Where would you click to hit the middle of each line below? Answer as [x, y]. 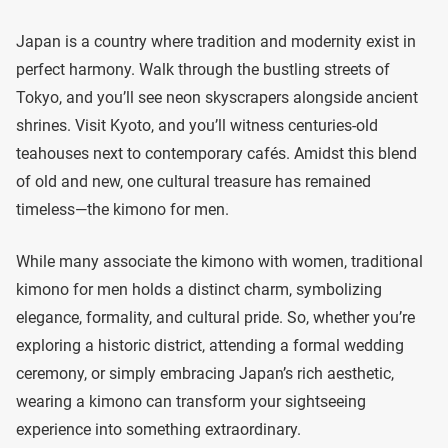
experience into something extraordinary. [158, 429]
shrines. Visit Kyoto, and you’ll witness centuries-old [197, 125]
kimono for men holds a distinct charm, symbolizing [199, 289]
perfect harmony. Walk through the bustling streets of [203, 69]
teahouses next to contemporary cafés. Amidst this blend [216, 153]
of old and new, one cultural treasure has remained [193, 181]
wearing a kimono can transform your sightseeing [191, 401]
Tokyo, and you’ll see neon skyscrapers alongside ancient [217, 97]
